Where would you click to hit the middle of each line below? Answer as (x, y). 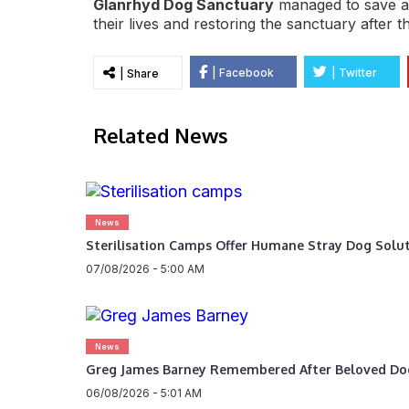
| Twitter (354, 73)
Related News (161, 135)
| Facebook (243, 73)
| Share (139, 73)
